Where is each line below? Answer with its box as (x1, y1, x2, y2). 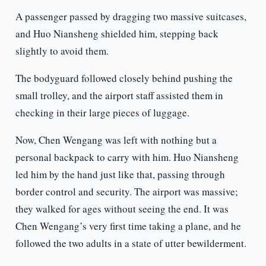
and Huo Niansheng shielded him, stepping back (15, 27, 218, 41)
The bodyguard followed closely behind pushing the (15, 71, 233, 85)
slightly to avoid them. (15, 44, 109, 58)
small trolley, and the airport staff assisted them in (15, 88, 223, 103)
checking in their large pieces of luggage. (15, 106, 189, 120)
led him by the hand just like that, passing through (15, 167, 225, 182)
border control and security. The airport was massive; (15, 185, 238, 199)
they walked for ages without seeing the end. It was (15, 202, 229, 216)
